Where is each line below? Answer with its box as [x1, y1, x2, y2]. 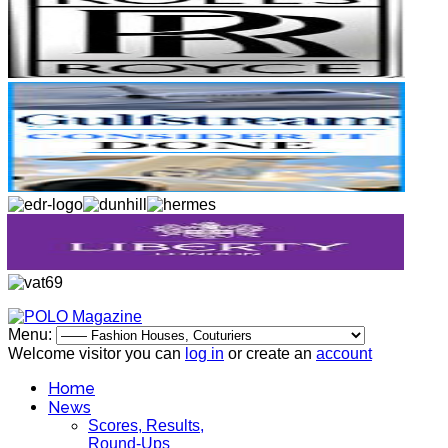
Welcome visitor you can [8, 345, 185, 362]
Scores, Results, [88, 417, 204, 434]
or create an [224, 345, 316, 362]
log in [185, 345, 224, 362]
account [316, 345, 372, 362]
